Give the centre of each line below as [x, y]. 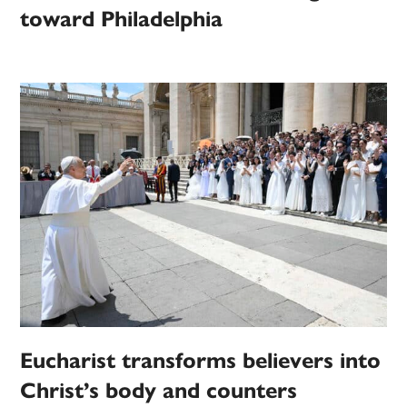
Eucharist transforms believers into [201, 361]
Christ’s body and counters [159, 391]
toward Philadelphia [122, 20]
